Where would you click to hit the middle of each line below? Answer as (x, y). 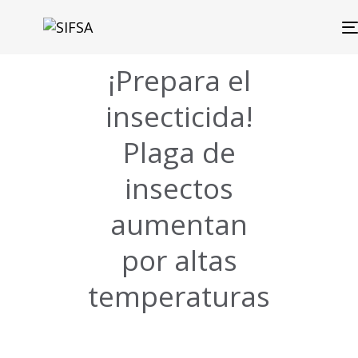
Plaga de (179, 152)
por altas (179, 260)
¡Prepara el (179, 80)
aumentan (179, 224)
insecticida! (179, 116)
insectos (179, 188)
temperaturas (179, 296)
